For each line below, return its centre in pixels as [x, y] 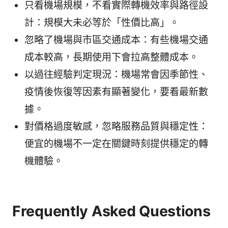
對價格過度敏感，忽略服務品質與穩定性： [116, 127]
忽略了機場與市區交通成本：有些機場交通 [116, 40]
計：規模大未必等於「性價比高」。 [102, 23]
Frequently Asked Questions [111, 211]
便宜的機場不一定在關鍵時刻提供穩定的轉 [116, 144]
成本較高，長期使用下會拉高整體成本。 [111, 58]
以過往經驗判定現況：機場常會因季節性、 [116, 75]
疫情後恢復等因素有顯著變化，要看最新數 [116, 92]
